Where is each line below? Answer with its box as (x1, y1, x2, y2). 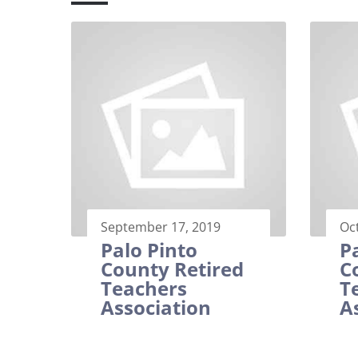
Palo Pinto (101, 237, 197, 263)
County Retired (101, 256, 244, 282)
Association (101, 294, 211, 320)
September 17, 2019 (101, 218, 221, 236)
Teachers (101, 275, 187, 301)
